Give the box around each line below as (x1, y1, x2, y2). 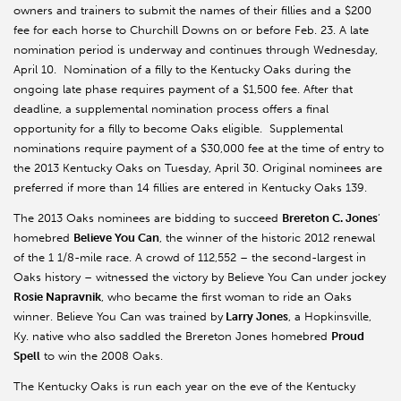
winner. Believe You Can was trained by (13, 310, 223, 324)
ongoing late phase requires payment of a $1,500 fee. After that (13, 82, 353, 97)
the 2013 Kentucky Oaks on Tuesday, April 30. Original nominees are (13, 161, 382, 175)
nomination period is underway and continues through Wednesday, (13, 43, 378, 57)
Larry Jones (223, 310, 288, 324)
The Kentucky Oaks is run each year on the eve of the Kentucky (13, 380, 355, 394)
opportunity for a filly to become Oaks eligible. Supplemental (13, 122, 343, 136)
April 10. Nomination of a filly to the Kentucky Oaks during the (13, 63, 351, 77)
